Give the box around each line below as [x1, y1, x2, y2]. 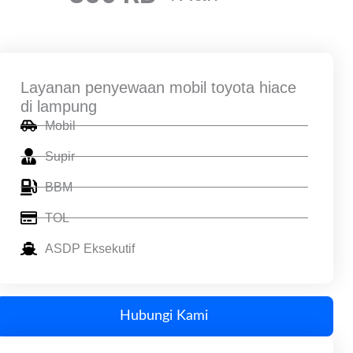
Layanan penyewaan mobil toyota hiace [20, 78, 296, 96]
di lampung [20, 97, 97, 115]
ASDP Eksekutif [44, 241, 135, 255]
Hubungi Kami [120, 308, 209, 323]
